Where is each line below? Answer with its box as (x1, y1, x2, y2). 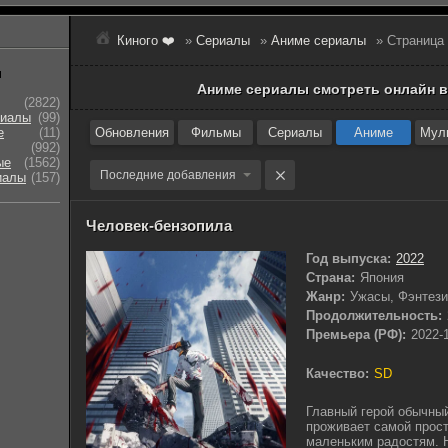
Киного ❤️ (117, 33, 175, 48)
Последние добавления (100, 168, 236, 182)
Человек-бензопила (86, 216, 232, 234)
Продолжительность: (306, 308, 442, 323)
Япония (360, 270, 404, 285)
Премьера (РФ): (306, 327, 406, 342)
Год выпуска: (306, 251, 391, 266)
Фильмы (190, 125, 241, 140)
